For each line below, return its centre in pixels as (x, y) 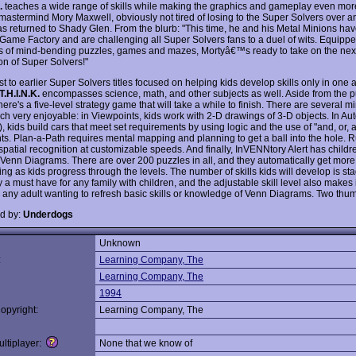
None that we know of (146, 343)
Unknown (120, 243)
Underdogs (48, 214)
